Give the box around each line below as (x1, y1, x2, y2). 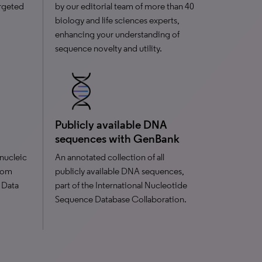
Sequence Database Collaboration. (54, 194, 187, 205)
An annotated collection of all (54, 151, 164, 163)
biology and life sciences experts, (54, 15, 180, 26)
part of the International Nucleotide (54, 180, 187, 191)
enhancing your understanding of (54, 29, 180, 40)
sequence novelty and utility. (54, 43, 162, 54)
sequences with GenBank (54, 132, 180, 146)
